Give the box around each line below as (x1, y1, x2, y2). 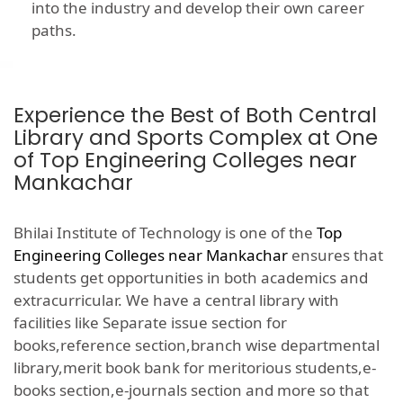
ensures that (288, 245, 383, 266)
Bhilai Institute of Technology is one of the (13, 222, 317, 244)
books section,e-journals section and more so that (13, 380, 369, 401)
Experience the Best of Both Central (13, 101, 377, 130)
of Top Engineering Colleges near (13, 146, 357, 175)
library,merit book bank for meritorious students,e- (13, 357, 376, 379)
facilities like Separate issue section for (13, 312, 287, 334)
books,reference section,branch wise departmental (13, 335, 380, 356)
